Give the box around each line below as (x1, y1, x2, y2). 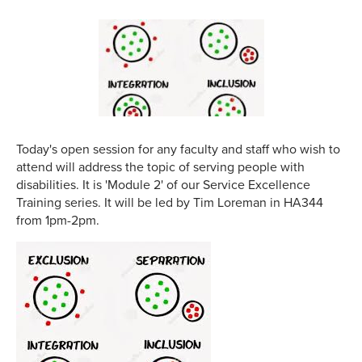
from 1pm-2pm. (16, 213, 103, 229)
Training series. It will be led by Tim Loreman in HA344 (16, 195, 323, 212)
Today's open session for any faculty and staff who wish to (16, 141, 340, 158)
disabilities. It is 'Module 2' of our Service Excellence (16, 177, 310, 194)
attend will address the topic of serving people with (16, 159, 305, 176)
